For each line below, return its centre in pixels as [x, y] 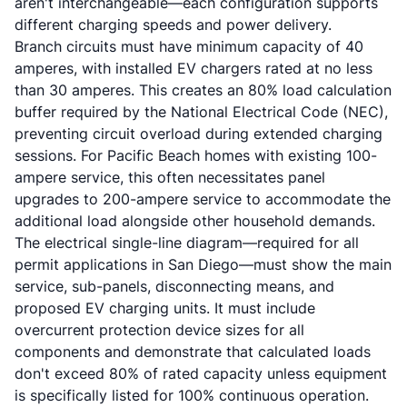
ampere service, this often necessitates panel [170, 177]
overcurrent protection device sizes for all [159, 330]
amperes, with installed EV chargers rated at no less [194, 68]
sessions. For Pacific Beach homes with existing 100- [196, 155]
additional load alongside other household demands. [195, 221]
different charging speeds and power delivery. [173, 25]
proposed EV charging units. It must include [165, 308]
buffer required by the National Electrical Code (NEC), [201, 112]
